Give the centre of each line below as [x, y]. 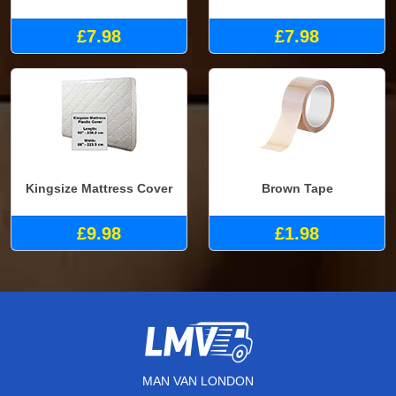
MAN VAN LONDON [198, 381]
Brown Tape [297, 189]
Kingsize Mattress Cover [99, 189]
